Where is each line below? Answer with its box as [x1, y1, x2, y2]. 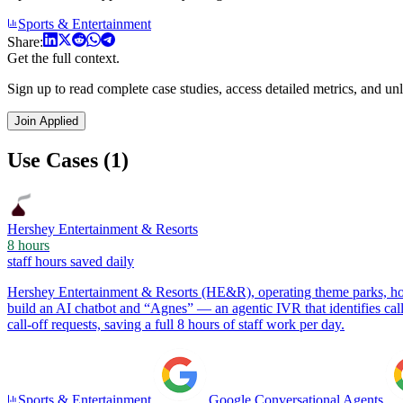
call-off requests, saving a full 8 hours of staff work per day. [7, 316, 345, 332]
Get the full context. [7, 49, 120, 66]
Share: [7, 33, 43, 49]
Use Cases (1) [7, 148, 129, 172]
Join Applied [14, 113, 78, 128]
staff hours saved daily [7, 253, 134, 269]
